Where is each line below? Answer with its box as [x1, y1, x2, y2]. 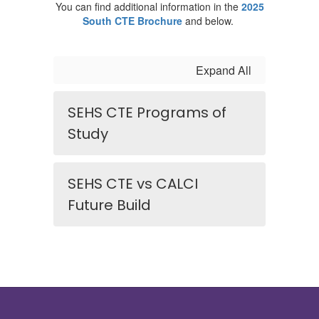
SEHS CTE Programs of [68, 103, 226, 122]
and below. [182, 14, 236, 28]
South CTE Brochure [83, 14, 182, 28]
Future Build [68, 195, 151, 215]
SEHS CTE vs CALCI [68, 174, 198, 194]
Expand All [196, 62, 251, 78]
